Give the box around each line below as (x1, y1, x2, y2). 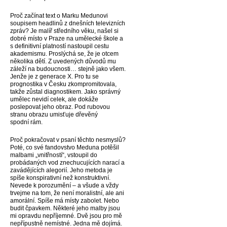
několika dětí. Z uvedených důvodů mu (10, 58, 116, 65)
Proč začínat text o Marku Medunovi (10, 12, 108, 19)
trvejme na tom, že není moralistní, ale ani (10, 190, 124, 197)
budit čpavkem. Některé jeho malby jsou (10, 205, 120, 212)
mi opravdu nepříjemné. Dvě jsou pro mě (10, 212, 122, 219)
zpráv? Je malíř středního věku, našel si (10, 27, 119, 34)
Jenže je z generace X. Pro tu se (10, 73, 99, 80)
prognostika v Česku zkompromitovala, (10, 81, 117, 88)
